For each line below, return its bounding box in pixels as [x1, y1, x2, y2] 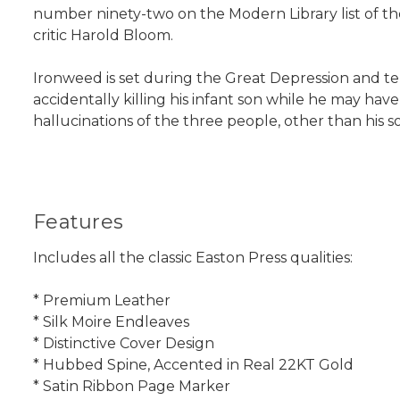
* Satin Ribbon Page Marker [33, 378, 230, 396]
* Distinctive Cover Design [33, 335, 214, 353]
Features [33, 210, 123, 235]
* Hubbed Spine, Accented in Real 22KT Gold [33, 356, 354, 374]
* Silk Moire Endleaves [33, 313, 189, 331]
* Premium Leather [33, 292, 171, 310]
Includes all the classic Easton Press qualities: [33, 249, 353, 267]
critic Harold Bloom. [33, 27, 173, 45]
